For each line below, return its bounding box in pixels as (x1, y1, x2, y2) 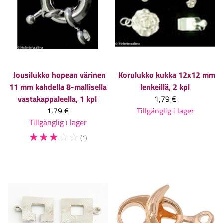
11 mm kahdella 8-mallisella (9, 80, 107, 93)
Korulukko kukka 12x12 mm (118, 68, 215, 81)
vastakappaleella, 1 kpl (18, 92, 97, 105)
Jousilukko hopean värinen (13, 68, 106, 81)
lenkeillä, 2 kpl (140, 80, 190, 93)
